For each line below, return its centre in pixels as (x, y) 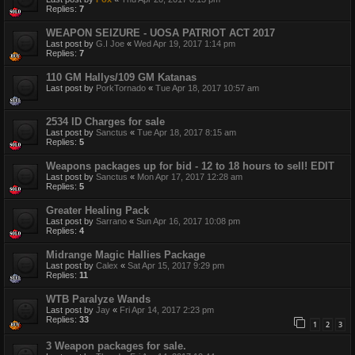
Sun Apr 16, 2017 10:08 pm (188, 221)
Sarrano (111, 221)
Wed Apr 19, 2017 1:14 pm (185, 43)
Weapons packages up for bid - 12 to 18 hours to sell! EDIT (190, 166)
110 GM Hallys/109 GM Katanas (121, 77)
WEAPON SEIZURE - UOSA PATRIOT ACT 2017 (160, 32)
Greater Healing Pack (97, 210)
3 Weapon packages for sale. (116, 345)
